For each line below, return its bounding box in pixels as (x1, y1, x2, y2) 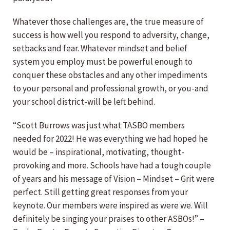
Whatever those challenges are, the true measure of (13, 16, 204, 28)
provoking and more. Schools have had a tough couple (13, 160, 211, 171)
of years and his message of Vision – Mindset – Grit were (13, 173, 215, 185)
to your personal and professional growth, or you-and (13, 83, 208, 94)
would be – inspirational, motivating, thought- (13, 146, 184, 158)
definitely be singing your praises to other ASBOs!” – (13, 213, 204, 225)
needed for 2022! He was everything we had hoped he (13, 133, 208, 145)
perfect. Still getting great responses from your (13, 186, 188, 198)
